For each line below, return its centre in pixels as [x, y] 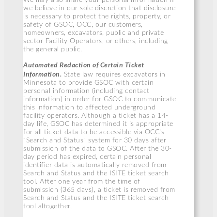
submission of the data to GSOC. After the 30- [98, 148]
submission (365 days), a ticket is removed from [99, 190]
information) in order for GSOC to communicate [100, 99]
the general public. [53, 49]
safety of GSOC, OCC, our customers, [83, 24]
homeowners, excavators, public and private [93, 33]
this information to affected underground [89, 107]
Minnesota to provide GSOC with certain [88, 83]
